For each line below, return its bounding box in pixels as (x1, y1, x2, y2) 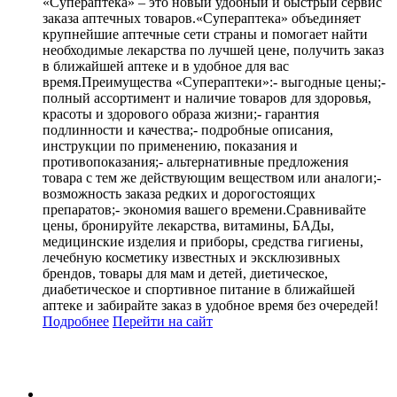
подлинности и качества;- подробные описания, (43, 121, 333, 137)
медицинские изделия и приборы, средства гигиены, (43, 233, 363, 249)
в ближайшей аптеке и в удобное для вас (43, 58, 289, 74)
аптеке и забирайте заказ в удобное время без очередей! (43, 297, 378, 313)
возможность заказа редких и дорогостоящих (43, 185, 315, 201)
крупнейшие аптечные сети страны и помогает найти (43, 26, 368, 42)
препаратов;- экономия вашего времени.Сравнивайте (43, 201, 366, 217)
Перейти (113, 313, 165, 329)
